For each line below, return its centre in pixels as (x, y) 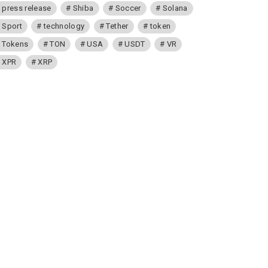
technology (64, 26)
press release (27, 8)
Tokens (15, 44)
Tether (117, 26)
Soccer (128, 8)
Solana (175, 8)
